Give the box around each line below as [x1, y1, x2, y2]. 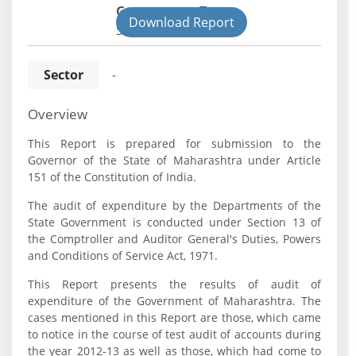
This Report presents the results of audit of [28, 277, 322, 292]
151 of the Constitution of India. [28, 169, 273, 184]
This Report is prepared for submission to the [28, 136, 322, 151]
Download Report [128, 14, 234, 31]
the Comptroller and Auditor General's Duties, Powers [28, 231, 322, 246]
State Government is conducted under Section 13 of [28, 215, 322, 230]
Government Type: [115, 2, 233, 20]
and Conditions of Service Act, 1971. [28, 248, 288, 263]
